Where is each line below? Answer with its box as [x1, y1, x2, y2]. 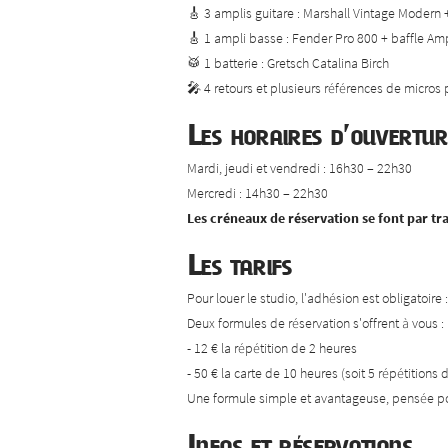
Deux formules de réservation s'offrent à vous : [187, 314, 444, 331]
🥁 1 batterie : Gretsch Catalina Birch [187, 54, 389, 71]
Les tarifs [187, 247, 292, 282]
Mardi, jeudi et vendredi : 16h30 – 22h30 [187, 159, 412, 176]
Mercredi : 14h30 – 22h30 [187, 184, 328, 201]
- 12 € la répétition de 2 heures [187, 339, 357, 356]
